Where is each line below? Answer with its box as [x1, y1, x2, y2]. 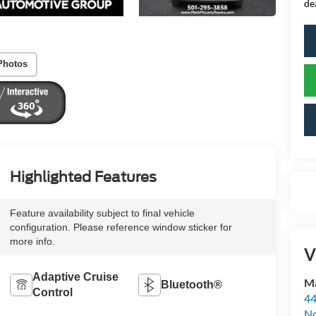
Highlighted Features [9, 168, 157, 186]
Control [32, 286, 73, 298]
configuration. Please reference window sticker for [9, 221, 232, 233]
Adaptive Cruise [32, 270, 119, 283]
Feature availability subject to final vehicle [9, 207, 195, 219]
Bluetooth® [161, 278, 223, 291]
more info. [9, 235, 55, 247]
